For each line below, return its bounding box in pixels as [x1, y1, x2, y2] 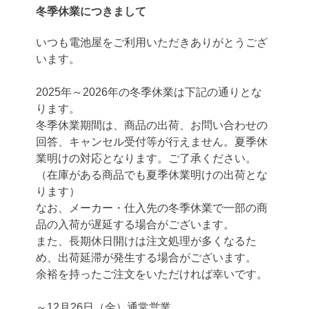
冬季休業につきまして [36, 5, 147, 17]
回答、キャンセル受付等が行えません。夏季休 [36, 135, 268, 148]
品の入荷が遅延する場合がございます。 [36, 218, 235, 230]
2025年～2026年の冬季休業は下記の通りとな [36, 86, 263, 98]
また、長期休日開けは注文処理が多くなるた [36, 235, 257, 247]
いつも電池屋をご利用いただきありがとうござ [36, 36, 268, 48]
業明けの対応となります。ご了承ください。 [36, 152, 257, 164]
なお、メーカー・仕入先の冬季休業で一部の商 [36, 201, 268, 214]
